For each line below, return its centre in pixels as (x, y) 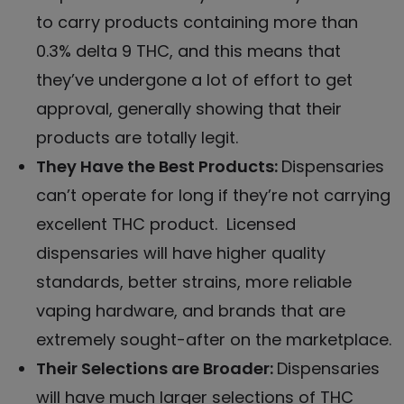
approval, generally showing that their (189, 108)
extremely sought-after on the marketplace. (214, 339)
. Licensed (255, 224)
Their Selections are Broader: (156, 368)
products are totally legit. (137, 137)
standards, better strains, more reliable (194, 281)
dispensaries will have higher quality (181, 252)
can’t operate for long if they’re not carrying (213, 195)
